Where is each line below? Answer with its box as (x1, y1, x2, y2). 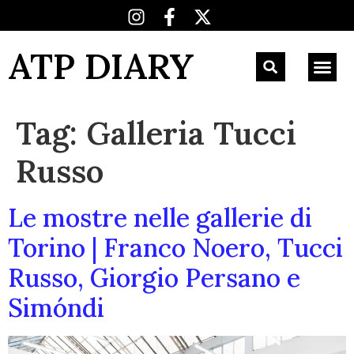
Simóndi (8, 292, 104, 324)
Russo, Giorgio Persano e (8, 262, 300, 294)
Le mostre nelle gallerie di (8, 201, 312, 234)
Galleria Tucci (86, 113, 296, 153)
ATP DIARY (8, 43, 194, 88)
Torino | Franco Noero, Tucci (8, 232, 343, 264)
